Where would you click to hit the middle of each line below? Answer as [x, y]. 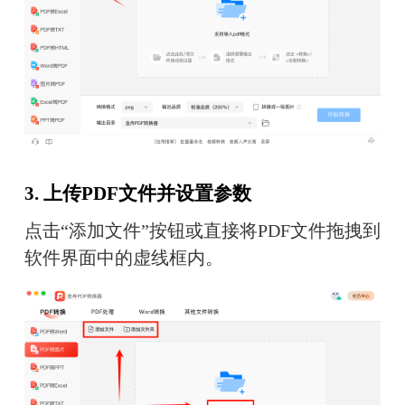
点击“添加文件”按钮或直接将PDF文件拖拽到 [202, 230]
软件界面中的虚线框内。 [123, 257]
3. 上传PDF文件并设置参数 [137, 194]
